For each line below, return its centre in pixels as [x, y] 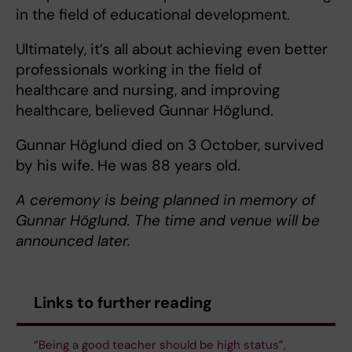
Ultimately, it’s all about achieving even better [172, 49]
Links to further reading [123, 302]
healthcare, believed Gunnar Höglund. [145, 110]
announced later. [73, 241]
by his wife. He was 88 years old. [128, 165]
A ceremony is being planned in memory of [165, 200]
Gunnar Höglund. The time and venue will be [168, 220]
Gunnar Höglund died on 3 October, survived [170, 145]
